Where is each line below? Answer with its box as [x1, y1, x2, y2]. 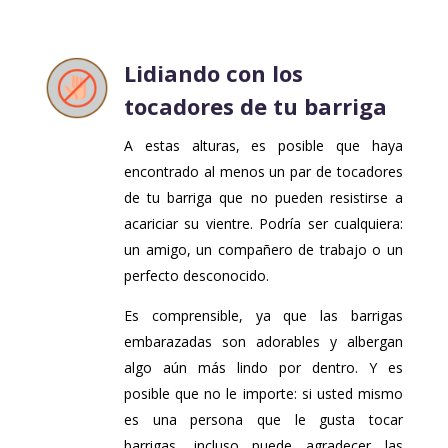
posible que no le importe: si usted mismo [123, 383, 403, 403]
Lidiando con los [123, 57, 303, 88]
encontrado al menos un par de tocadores [123, 161, 403, 181]
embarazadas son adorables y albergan [123, 331, 403, 351]
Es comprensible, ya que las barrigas [123, 305, 403, 325]
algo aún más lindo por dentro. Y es [123, 357, 403, 377]
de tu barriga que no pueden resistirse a [123, 187, 403, 207]
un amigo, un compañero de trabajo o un [123, 239, 403, 259]
